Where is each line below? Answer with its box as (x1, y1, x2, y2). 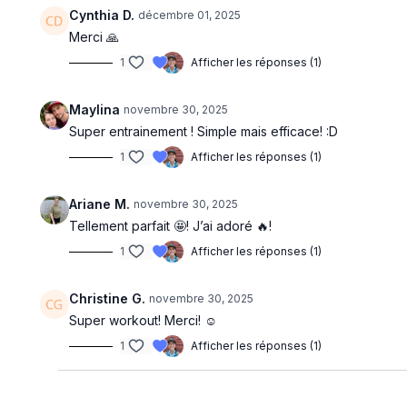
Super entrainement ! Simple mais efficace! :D (69, 124, 342, 139)
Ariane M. (69, 196, 131, 212)
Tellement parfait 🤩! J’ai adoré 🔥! (69, 218, 273, 233)
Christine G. (69, 291, 146, 306)
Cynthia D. (69, 7, 135, 23)
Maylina (69, 102, 121, 117)
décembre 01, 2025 (138, 8, 242, 22)
